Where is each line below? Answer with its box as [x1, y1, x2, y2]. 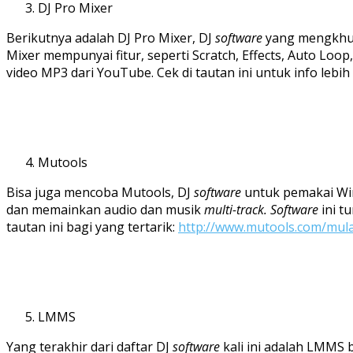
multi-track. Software [204, 200, 321, 218]
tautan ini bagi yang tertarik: [6, 217, 178, 236]
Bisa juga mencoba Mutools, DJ [6, 183, 194, 201]
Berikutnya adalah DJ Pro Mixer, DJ [6, 28, 215, 46]
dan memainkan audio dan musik [6, 200, 204, 218]
